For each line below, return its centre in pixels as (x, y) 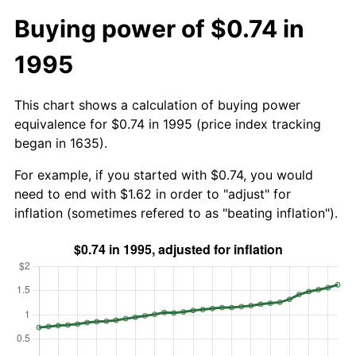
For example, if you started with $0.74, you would (164, 174)
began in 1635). (61, 143)
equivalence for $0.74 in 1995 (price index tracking (168, 124)
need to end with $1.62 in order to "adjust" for (153, 193)
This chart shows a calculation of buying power (157, 104)
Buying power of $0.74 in (159, 28)
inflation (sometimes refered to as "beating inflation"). (176, 213)
